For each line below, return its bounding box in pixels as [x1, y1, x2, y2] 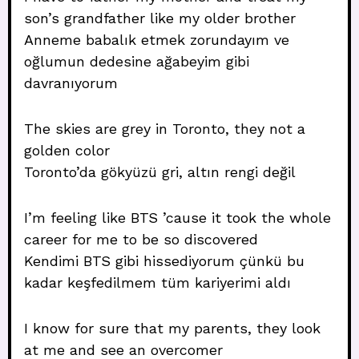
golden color [24, 142, 110, 159]
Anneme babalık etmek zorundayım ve [24, 31, 289, 48]
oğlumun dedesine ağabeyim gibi [24, 53, 249, 70]
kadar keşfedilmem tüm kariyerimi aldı [24, 274, 291, 291]
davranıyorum [24, 75, 118, 91]
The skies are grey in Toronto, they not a [24, 120, 305, 137]
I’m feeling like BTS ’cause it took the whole [24, 209, 331, 226]
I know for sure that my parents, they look [24, 320, 321, 337]
